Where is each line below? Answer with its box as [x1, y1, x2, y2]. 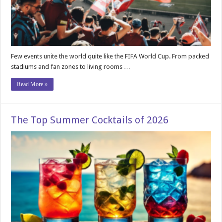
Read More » [17, 81, 48, 88]
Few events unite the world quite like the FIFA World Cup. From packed [11, 53, 210, 60]
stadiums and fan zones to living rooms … [11, 63, 131, 71]
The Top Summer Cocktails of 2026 [11, 114, 169, 126]
